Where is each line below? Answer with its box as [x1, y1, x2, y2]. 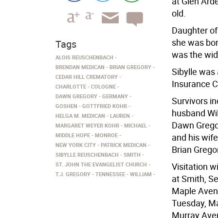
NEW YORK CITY [55, 141, 96, 148]
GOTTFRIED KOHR [82, 102, 127, 109]
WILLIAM [130, 170, 152, 178]
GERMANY [102, 92, 128, 100]
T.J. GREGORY [55, 170, 91, 178]
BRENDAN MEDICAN [55, 63, 105, 71]
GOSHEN [55, 102, 77, 109]
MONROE [95, 131, 118, 139]
